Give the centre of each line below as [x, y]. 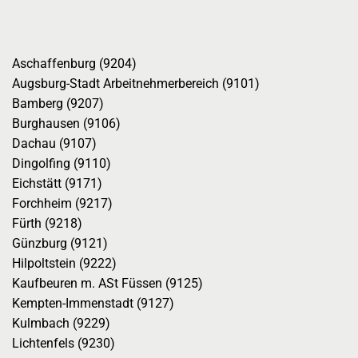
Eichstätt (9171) [57, 183]
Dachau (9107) [54, 143]
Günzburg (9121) [60, 243]
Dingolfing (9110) [61, 163]
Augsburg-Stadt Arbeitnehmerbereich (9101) [135, 84]
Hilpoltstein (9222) [64, 263]
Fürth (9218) [47, 223]
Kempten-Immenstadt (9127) [93, 303]
